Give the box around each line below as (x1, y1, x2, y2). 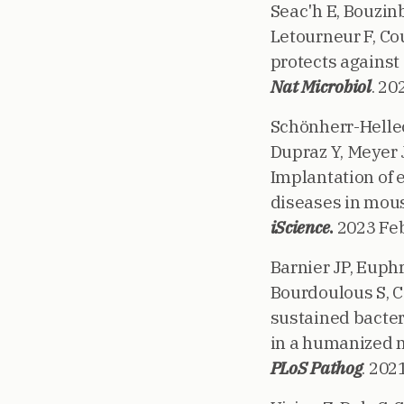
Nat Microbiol (270, 76, 372, 97)
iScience (270, 216, 330, 238)
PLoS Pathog (270, 357, 363, 379)
